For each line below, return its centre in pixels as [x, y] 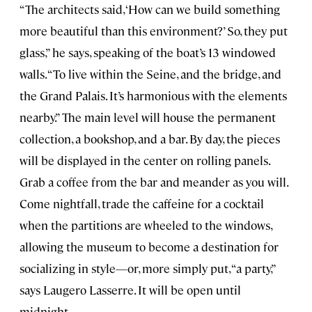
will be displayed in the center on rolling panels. [145, 160]
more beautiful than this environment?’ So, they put [154, 30]
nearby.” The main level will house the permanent [148, 117]
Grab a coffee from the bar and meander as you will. [154, 181]
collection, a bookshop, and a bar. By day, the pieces [150, 138]
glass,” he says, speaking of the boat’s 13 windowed [148, 52]
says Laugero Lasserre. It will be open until [130, 289]
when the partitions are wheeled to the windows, [146, 225]
